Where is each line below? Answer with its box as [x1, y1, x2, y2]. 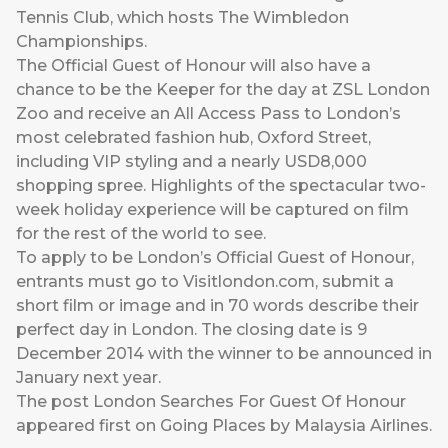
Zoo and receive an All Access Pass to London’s [16, 104, 401, 124]
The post [16, 392, 93, 412]
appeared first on [16, 416, 160, 436]
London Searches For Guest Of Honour [93, 392, 406, 412]
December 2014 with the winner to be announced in [16, 344, 432, 364]
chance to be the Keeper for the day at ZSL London [16, 80, 430, 100]
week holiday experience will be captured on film [16, 200, 409, 220]
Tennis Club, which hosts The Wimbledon [16, 8, 349, 28]
